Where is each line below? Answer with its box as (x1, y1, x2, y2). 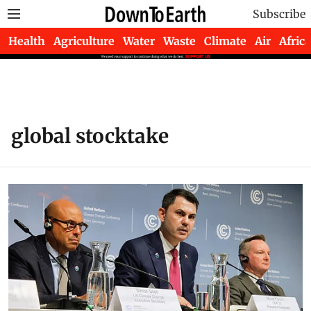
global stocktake (11, 124, 169, 149)
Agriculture (53, 34, 115, 48)
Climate (204, 34, 246, 48)
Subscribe (253, 7, 305, 21)
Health (8, 34, 45, 48)
